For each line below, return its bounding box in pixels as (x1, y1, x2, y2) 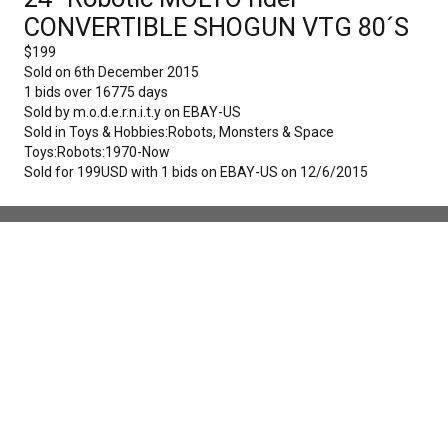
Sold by (24, 104, 73, 121)
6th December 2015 (74, 64, 199, 81)
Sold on (24, 64, 74, 81)
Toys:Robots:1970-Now (24, 144, 170, 161)
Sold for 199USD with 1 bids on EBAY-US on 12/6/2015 (24, 164, 368, 181)
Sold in (24, 124, 69, 141)
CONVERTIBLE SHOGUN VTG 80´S (24, 12, 409, 43)
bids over (32, 84, 95, 101)
